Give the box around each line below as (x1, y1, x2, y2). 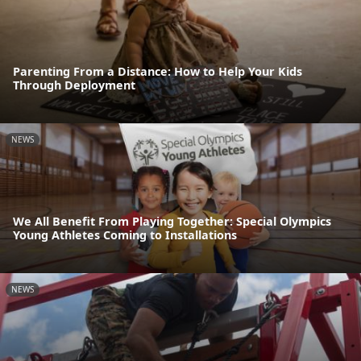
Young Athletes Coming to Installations (13, 227, 237, 243)
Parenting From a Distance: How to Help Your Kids (13, 64, 302, 80)
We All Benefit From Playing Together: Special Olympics (13, 214, 331, 230)
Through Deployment (13, 77, 135, 93)
